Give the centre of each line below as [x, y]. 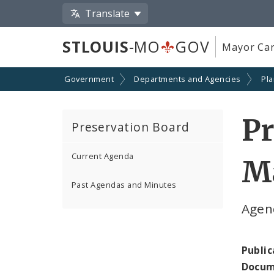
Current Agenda [103, 156]
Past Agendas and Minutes [124, 185]
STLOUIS [96, 47]
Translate [108, 13]
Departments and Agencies [187, 79]
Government [89, 79]
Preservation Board [131, 127]
